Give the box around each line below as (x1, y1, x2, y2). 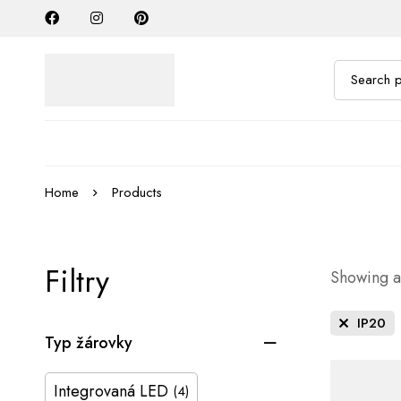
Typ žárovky (45, 330, 132, 354)
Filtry (45, 259, 109, 303)
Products (112, 182, 162, 202)
